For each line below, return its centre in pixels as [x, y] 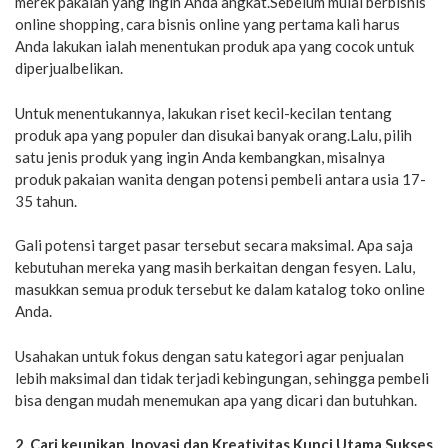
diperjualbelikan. [69, 68]
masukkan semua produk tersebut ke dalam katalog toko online [220, 289]
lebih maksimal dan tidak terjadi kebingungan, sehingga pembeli [222, 377]
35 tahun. [46, 200]
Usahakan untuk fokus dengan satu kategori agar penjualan [209, 355]
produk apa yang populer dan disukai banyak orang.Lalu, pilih [213, 134]
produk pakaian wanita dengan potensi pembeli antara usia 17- [220, 178]
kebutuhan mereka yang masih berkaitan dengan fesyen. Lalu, [215, 267]
